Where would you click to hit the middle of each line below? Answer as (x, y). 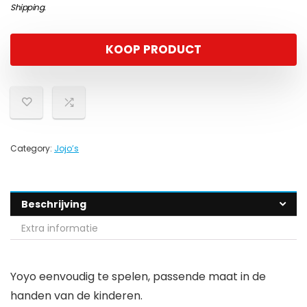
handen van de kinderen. (76, 296)
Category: (32, 149)
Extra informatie (60, 229)
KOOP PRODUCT (153, 50)
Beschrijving (54, 205)
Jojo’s (66, 149)
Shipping (27, 8)
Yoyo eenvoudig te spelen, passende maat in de (138, 277)
